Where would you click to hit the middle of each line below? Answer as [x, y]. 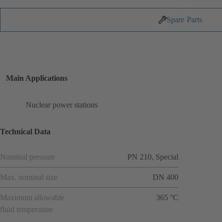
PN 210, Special [153, 157]
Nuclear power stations [62, 105]
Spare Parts [184, 20]
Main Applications [37, 78]
